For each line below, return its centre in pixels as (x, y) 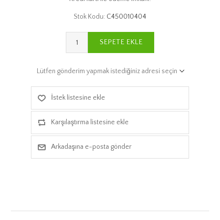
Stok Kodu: (89, 16)
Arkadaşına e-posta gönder (91, 147)
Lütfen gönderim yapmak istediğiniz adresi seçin (107, 71)
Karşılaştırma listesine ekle (90, 122)
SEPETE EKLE (121, 42)
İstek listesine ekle (78, 97)
